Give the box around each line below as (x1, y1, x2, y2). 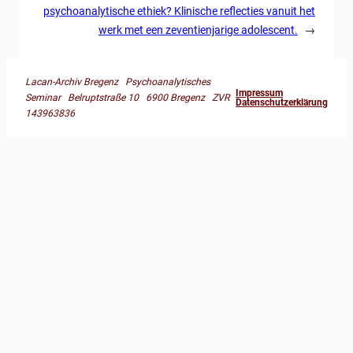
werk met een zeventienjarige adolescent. (98, 23, 298, 36)
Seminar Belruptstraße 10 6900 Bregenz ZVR (25, 91, 230, 103)
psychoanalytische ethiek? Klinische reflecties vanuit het (43, 4, 315, 17)
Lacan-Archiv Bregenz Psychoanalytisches (25, 76, 210, 87)
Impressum (236, 87, 283, 98)
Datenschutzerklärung (236, 96, 328, 108)
